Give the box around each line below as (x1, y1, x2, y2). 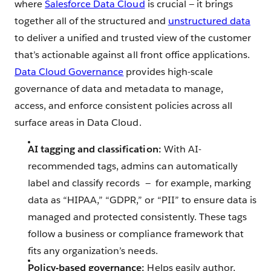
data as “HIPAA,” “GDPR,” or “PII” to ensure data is (28, 194, 256, 207)
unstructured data (168, 15, 251, 28)
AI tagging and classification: (28, 143, 162, 156)
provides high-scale (123, 65, 213, 79)
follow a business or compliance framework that (28, 227, 244, 241)
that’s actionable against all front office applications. (15, 48, 250, 62)
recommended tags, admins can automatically (28, 160, 238, 173)
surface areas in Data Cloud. (15, 116, 142, 129)
